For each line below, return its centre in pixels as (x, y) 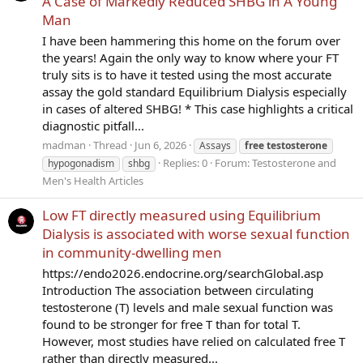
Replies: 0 (185, 162)
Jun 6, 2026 (160, 145)
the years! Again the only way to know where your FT (190, 57)
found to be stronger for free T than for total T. (171, 324)
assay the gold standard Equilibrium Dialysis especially (194, 91)
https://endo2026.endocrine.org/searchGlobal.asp (183, 273)
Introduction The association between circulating (178, 290)
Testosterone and (294, 162)
